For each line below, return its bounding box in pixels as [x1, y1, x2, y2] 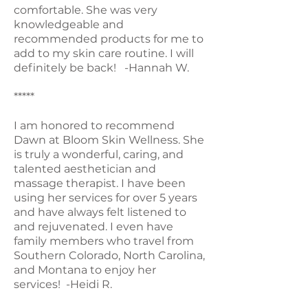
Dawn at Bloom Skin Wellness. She [14, 133, 204, 146]
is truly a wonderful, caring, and [14, 147, 184, 161]
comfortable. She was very [14, 3, 157, 16]
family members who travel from [14, 234, 194, 247]
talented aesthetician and [14, 162, 156, 175]
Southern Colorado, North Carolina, [14, 248, 205, 262]
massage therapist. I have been [14, 176, 186, 190]
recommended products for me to [14, 32, 203, 45]
